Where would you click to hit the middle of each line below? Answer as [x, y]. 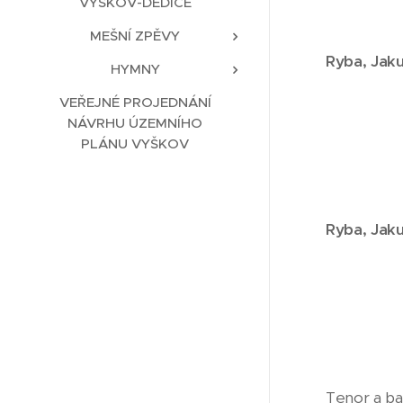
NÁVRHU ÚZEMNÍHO [135, 123]
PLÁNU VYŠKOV [135, 144]
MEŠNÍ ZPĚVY [135, 36]
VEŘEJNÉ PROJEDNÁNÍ [135, 103]
